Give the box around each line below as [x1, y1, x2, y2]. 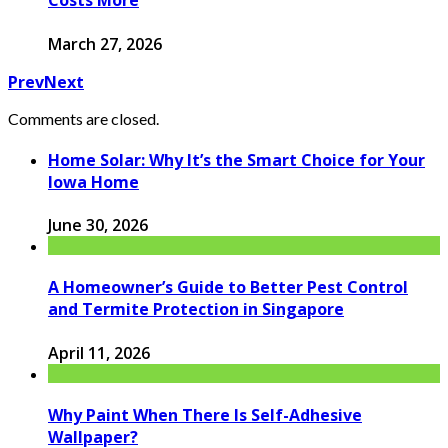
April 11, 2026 [48, 341, 150, 364]
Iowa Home [48, 170, 139, 193]
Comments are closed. [8, 108, 159, 128]
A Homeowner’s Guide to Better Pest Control [48, 276, 408, 299]
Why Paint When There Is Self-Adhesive [48, 403, 362, 426]
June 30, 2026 [48, 214, 148, 237]
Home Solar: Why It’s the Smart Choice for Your [48, 148, 425, 171]
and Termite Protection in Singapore [48, 298, 344, 321]
